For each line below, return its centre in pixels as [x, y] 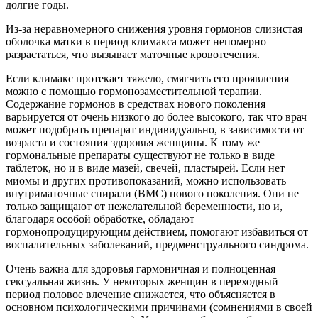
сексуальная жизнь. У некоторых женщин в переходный [142, 281]
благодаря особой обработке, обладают [100, 219]
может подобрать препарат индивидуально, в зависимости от [155, 129]
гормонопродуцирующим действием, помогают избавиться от [157, 231]
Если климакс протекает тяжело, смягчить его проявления [147, 78]
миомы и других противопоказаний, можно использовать [146, 180]
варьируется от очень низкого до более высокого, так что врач [156, 116]
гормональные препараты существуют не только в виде [140, 155]
